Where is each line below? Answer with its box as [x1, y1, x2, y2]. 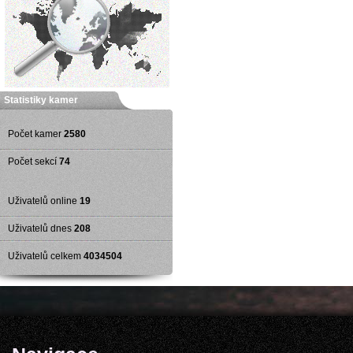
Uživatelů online [8, 195, 77, 206]
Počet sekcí [8, 156, 57, 167]
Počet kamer [8, 128, 61, 139]
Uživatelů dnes [8, 223, 72, 234]
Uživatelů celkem [8, 251, 81, 262]
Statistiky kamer [4, 95, 78, 106]
